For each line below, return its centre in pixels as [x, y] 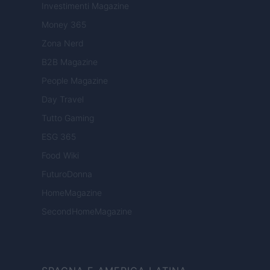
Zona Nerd [63, 43]
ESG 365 [59, 137]
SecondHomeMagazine [87, 212]
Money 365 [64, 25]
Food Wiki [60, 155]
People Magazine [75, 81]
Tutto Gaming [68, 118]
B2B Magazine [70, 62]
